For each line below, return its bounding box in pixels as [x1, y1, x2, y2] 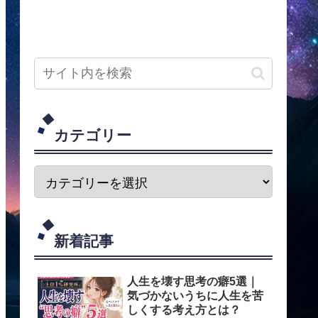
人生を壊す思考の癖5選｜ [127, 275, 258, 288]
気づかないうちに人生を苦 [127, 290, 263, 302]
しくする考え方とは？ [127, 304, 241, 317]
